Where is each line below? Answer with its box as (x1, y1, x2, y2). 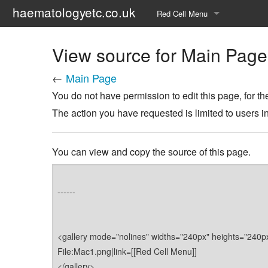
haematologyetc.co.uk (12, 3, 135, 21)
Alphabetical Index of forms (156, 35, 252, 46)
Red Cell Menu (156, 8, 208, 19)
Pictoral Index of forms (156, 62, 236, 73)
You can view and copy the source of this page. (52, 144, 251, 159)
